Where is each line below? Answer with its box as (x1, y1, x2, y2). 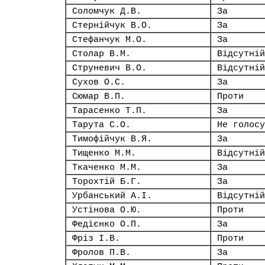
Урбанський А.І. (72, 191, 152, 201)
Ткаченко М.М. (72, 163, 141, 172)
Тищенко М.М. (72, 148, 136, 158)
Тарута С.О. (72, 120, 131, 130)
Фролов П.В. (72, 248, 131, 257)
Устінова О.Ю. (72, 205, 141, 215)
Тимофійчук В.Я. (72, 134, 152, 144)
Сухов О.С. (72, 77, 125, 87)
